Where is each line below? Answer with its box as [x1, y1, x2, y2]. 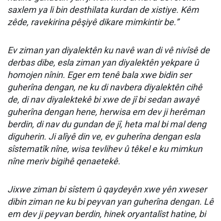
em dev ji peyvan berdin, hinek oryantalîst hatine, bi [7, 209, 206, 219]
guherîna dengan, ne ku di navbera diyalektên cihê [7, 82, 202, 92]
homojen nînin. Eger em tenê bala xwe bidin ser [7, 70, 191, 80]
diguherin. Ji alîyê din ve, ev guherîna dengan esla [7, 131, 200, 142]
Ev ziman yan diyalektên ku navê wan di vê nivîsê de [7, 45, 210, 55]
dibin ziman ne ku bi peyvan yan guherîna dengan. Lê [7, 196, 214, 207]
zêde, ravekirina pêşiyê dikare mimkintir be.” [7, 17, 179, 27]
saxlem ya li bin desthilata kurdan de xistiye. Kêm [7, 4, 199, 15]
